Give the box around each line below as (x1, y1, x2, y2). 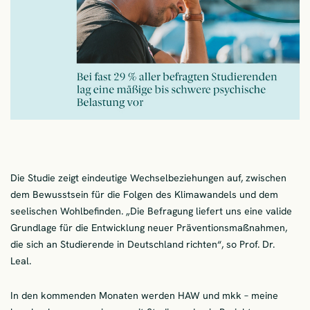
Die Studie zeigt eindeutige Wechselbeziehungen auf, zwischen (10, 171, 286, 184)
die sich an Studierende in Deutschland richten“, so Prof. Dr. (10, 237, 275, 250)
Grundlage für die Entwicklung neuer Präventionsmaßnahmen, (10, 221, 287, 234)
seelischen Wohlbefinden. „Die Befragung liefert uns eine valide (10, 204, 292, 217)
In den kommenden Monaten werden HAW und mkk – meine (10, 289, 278, 302)
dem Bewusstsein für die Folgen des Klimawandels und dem (10, 188, 278, 201)
